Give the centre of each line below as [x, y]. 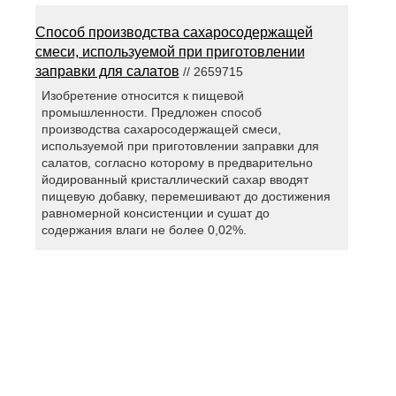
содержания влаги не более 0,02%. [144, 230]
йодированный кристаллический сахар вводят [175, 180]
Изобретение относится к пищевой [142, 96]
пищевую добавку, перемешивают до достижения [186, 197]
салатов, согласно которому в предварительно [177, 163]
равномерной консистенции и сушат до [155, 213]
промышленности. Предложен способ [151, 113]
